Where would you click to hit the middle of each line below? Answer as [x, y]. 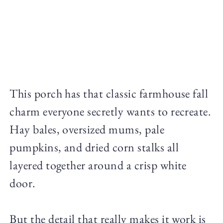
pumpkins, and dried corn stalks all [94, 147]
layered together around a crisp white [98, 165]
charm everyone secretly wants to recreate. [111, 111]
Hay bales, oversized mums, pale [87, 129]
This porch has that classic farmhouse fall [109, 94]
